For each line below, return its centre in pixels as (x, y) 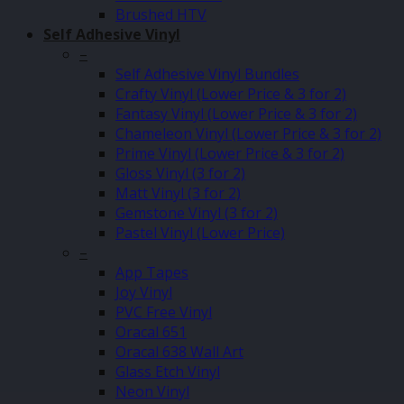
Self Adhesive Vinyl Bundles (207, 74)
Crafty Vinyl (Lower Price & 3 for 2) (231, 94)
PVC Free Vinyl (164, 312)
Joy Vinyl (144, 292)
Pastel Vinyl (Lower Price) (200, 233)
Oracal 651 (151, 332)
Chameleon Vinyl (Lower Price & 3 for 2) (248, 133)
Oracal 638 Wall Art (179, 352)
